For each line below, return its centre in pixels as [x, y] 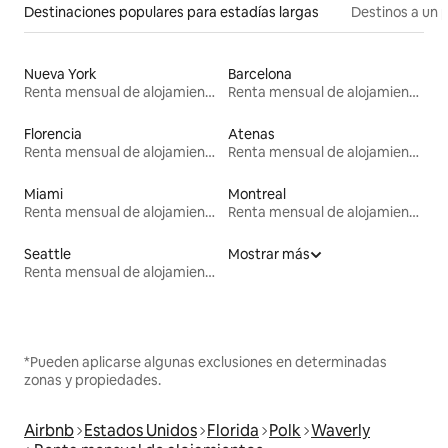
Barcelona [260, 73]
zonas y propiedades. [92, 379]
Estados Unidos [140, 430]
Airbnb [49, 430]
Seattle [47, 253]
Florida [233, 430]
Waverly [340, 430]
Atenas [251, 133]
